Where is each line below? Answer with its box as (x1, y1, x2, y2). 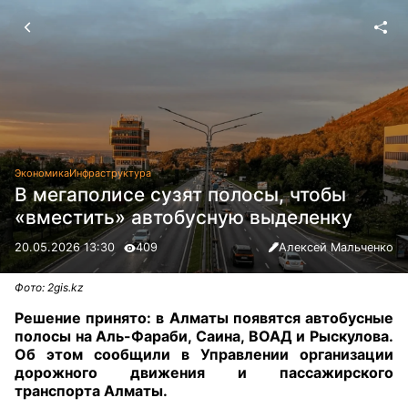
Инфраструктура (69, 166, 151, 179)
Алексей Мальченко (279, 240, 393, 255)
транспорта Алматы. (15, 382, 168, 400)
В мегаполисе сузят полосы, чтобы (15, 183, 346, 207)
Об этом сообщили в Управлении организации (15, 345, 393, 363)
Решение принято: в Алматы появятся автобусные (15, 309, 393, 327)
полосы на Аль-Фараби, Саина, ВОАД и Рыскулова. (15, 327, 393, 345)
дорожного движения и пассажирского (15, 363, 393, 382)
